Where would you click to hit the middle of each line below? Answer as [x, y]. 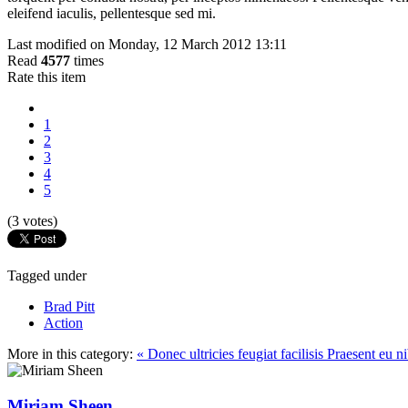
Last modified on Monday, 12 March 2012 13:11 [147, 44]
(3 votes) [32, 220]
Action [63, 322]
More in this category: [70, 353]
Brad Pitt [69, 306]
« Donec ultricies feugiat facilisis [232, 353]
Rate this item [46, 76]
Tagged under [47, 275]
